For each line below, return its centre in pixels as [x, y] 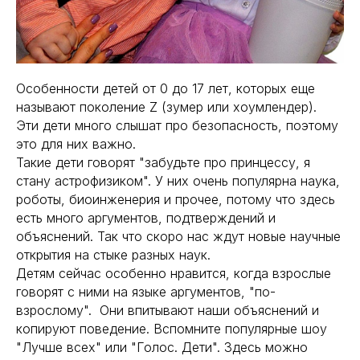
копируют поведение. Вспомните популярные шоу [172, 329]
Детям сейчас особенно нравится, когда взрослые [174, 273]
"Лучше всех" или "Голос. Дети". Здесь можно [162, 347]
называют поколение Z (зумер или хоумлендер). [168, 107]
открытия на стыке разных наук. [113, 255]
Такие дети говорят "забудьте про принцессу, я [163, 162]
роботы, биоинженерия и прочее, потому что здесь [176, 199]
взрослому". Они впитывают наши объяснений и [168, 310]
